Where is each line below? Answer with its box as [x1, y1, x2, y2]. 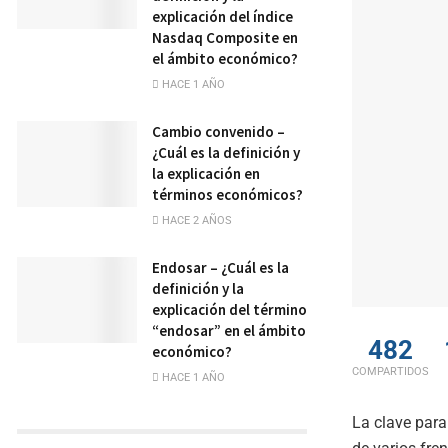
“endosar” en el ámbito [152, 321, 306, 340]
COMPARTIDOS [352, 364, 429, 378]
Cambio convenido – [152, 122, 285, 141]
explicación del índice [152, 7, 293, 26]
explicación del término [152, 300, 307, 319]
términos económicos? [152, 185, 303, 204]
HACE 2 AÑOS [159, 214, 232, 227]
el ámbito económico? [152, 49, 298, 68]
